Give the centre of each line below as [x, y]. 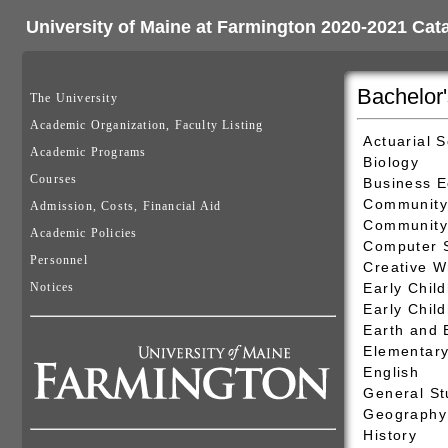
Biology [391, 162]
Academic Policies [84, 233]
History [390, 435]
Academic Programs [88, 152]
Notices [52, 287]
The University [74, 98]
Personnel [59, 260]
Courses [54, 179]
